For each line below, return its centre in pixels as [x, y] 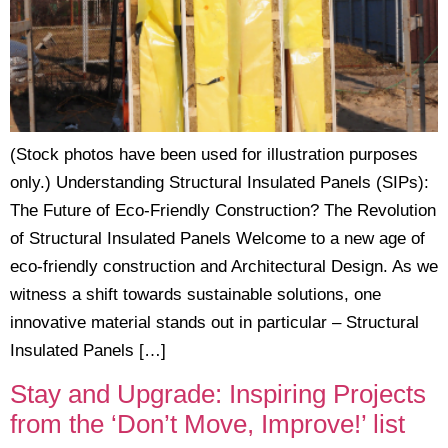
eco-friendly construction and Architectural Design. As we [224, 266]
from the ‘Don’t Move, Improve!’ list [207, 424]
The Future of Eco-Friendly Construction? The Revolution [223, 210]
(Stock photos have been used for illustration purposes [214, 154]
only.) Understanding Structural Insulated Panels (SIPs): [219, 182]
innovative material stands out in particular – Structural [214, 322]
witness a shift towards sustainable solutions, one [195, 294]
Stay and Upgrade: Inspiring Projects [218, 394]
